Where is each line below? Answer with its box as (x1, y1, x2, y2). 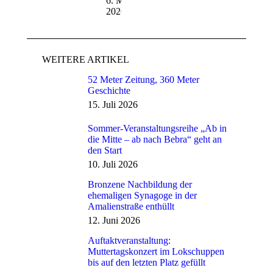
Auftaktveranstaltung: (88, 235, 171, 246)
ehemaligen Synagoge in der (88, 190, 197, 200)
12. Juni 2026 (88, 215, 140, 225)
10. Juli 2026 (88, 159, 138, 169)
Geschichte (88, 85, 130, 96)
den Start (88, 145, 122, 155)
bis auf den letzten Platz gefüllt (88, 257, 205, 268)
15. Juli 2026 (88, 99, 138, 110)
